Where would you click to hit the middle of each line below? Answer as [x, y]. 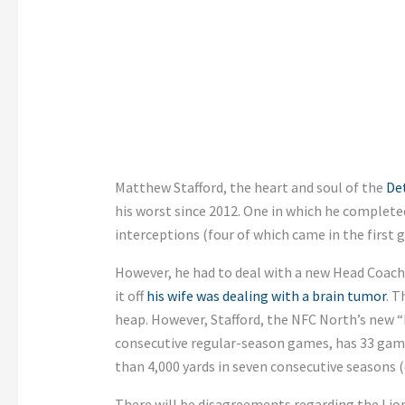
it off [130, 296]
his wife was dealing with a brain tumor [266, 296]
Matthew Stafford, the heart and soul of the [250, 188]
